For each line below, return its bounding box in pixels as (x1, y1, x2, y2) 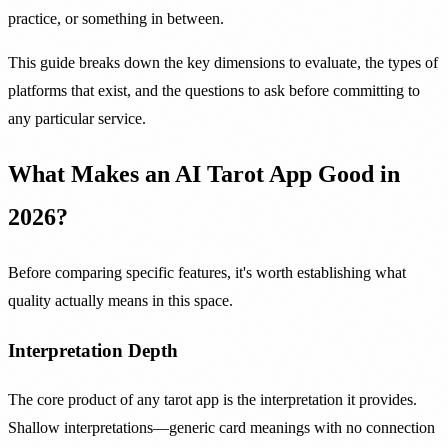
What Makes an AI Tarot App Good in (8, 161, 400, 188)
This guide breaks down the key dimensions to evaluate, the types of (8, 54, 438, 72)
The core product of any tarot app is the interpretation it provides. (8, 390, 417, 408)
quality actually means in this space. (8, 292, 233, 310)
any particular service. (8, 110, 146, 128)
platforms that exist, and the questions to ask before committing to (8, 82, 420, 100)
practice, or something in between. (8, 10, 224, 28)
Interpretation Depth (8, 339, 178, 361)
